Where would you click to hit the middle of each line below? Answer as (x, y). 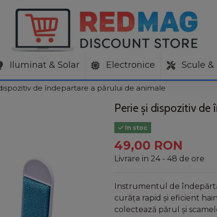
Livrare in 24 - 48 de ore (159, 158)
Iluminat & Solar (43, 65)
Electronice (129, 65)
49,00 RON (148, 145)
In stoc (135, 127)
